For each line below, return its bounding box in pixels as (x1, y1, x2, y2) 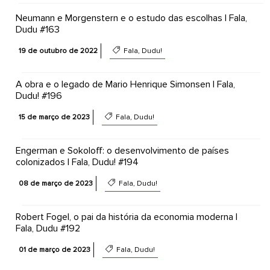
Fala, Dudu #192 (15, 222, 80, 234)
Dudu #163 (15, 24, 60, 36)
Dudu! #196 (15, 90, 62, 102)
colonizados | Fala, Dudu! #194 (15, 156, 139, 168)
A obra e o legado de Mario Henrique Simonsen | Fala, (15, 78, 235, 90)
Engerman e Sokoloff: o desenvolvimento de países (15, 145, 229, 157)
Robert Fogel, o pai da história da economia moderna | (15, 211, 237, 223)
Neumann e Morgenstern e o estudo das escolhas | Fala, (15, 12, 247, 24)
